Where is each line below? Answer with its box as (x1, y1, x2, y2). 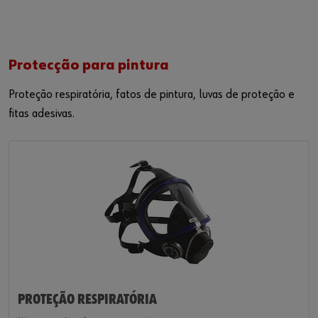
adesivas (32, 108, 72, 120)
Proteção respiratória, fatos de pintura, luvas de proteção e (9, 89, 295, 101)
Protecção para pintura (9, 58, 169, 72)
